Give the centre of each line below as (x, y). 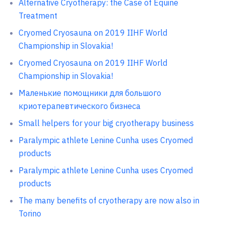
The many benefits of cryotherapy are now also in (109, 200)
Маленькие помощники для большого (90, 93)
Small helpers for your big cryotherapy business (106, 123)
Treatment (38, 16)
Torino (30, 213)
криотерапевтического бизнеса (79, 106)
